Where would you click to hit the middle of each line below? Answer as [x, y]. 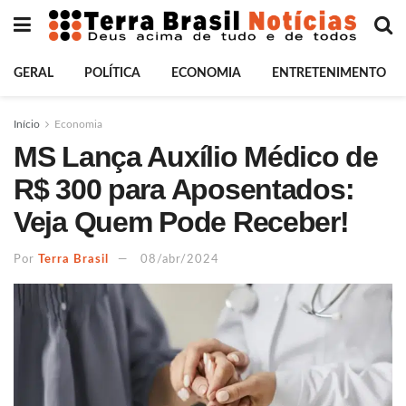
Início [27, 124]
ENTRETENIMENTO [329, 73]
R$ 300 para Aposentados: [184, 189]
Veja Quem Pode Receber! [181, 222]
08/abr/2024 [180, 259]
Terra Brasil [73, 259]
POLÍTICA [112, 73]
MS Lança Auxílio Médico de [196, 157]
